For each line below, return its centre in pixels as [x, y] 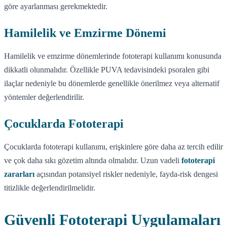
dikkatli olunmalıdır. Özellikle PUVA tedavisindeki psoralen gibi [107, 69]
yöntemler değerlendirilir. [44, 97]
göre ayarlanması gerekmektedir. [56, 6]
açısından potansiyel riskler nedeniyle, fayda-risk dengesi [126, 174]
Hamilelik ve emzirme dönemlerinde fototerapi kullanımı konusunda [113, 56]
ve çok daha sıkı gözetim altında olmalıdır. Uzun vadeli [93, 160]
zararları [19, 174]
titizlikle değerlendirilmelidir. [50, 187]
